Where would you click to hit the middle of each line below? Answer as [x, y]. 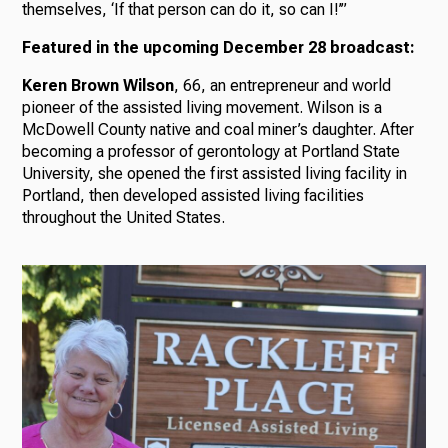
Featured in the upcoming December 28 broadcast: [219, 47]
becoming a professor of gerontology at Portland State [211, 151]
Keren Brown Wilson [98, 85]
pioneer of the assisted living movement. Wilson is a [202, 107]
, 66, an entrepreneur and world [283, 85]
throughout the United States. [128, 217]
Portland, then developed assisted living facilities [193, 195]
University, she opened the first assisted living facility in [215, 173]
